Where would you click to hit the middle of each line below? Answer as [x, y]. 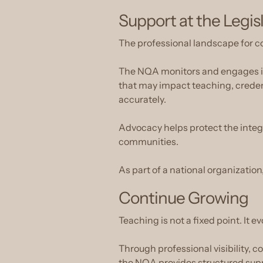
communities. [149, 141]
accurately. [142, 99]
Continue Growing [183, 198]
